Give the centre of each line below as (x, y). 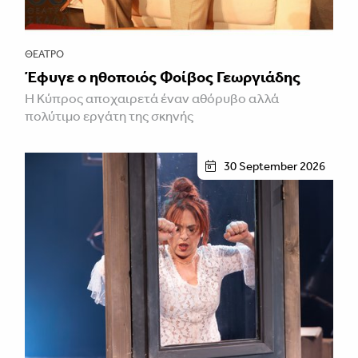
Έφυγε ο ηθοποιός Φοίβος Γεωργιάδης (163, 76)
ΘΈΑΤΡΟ (44, 54)
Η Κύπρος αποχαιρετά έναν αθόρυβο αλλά (152, 98)
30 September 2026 (274, 166)
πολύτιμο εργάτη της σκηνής (109, 115)
